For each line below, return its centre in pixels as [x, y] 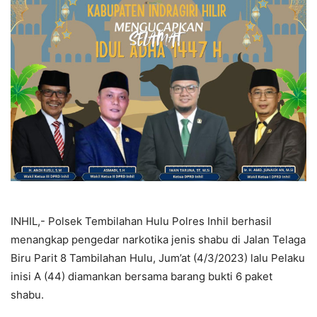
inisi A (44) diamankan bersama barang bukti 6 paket [142, 276]
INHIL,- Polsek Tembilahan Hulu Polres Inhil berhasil [141, 221]
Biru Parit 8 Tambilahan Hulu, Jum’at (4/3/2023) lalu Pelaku [158, 258]
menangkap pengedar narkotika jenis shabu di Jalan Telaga [158, 239]
